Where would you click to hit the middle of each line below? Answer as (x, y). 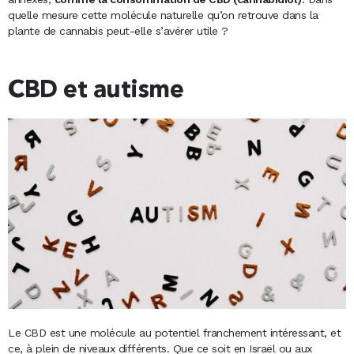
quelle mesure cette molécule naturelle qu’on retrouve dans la (163, 15)
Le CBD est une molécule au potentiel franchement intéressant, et (174, 333)
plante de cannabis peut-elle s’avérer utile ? (118, 30)
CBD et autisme (96, 91)
